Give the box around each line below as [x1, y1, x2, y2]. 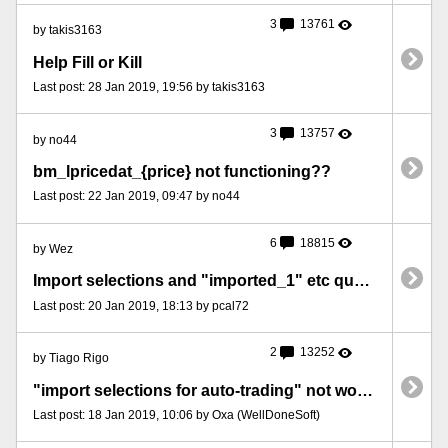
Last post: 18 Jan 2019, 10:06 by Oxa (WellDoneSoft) [33, 407, 320, 422]
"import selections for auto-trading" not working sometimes [357, 381, 373, 399]
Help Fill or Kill [33, 53, 142, 71]
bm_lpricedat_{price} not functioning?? [33, 163, 331, 180]
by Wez [33, 241, 73, 256]
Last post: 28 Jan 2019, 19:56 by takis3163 [33, 79, 265, 94]
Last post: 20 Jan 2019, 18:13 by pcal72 [33, 298, 249, 313]
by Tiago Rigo [33, 351, 109, 366]
